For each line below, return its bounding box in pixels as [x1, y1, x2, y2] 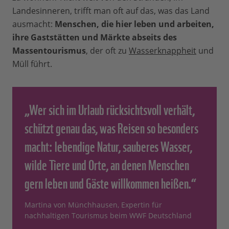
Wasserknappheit [129, 45, 196, 57]
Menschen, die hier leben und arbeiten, [55, 18, 214, 30]
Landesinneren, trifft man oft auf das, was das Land [12, 5, 210, 17]
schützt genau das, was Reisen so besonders [25, 116, 198, 138]
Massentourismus [12, 45, 86, 57]
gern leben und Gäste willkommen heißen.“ [25, 171, 196, 193]
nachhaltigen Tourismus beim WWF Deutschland [25, 211, 192, 221]
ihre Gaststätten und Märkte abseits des [12, 32, 177, 43]
